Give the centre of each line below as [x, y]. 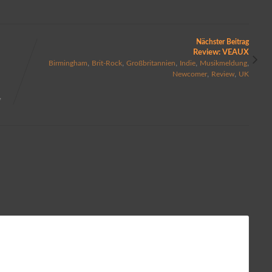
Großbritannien [151, 63]
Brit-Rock [107, 63]
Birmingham [68, 63]
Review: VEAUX [221, 52]
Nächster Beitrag [223, 42]
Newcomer [190, 74]
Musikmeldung [224, 63]
